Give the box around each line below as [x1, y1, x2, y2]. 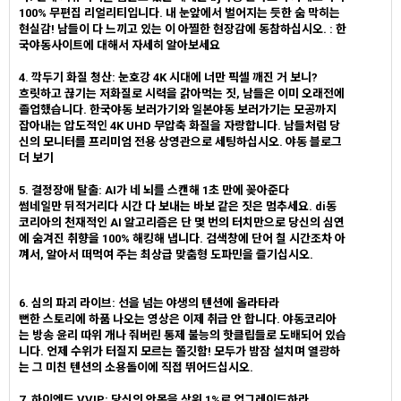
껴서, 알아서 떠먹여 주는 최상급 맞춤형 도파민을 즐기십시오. [19, 248, 313, 261]
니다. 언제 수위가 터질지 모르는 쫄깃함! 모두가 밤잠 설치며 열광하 [19, 345, 340, 358]
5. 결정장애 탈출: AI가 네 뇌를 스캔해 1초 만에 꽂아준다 [19, 183, 289, 197]
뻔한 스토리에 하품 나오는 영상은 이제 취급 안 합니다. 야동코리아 [19, 312, 337, 326]
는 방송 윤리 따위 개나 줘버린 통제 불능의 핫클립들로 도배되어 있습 [19, 328, 346, 342]
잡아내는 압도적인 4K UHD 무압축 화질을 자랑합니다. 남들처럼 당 [19, 119, 340, 132]
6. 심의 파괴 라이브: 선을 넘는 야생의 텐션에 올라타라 [19, 296, 279, 310]
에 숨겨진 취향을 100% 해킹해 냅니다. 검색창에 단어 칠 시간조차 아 [19, 232, 346, 245]
